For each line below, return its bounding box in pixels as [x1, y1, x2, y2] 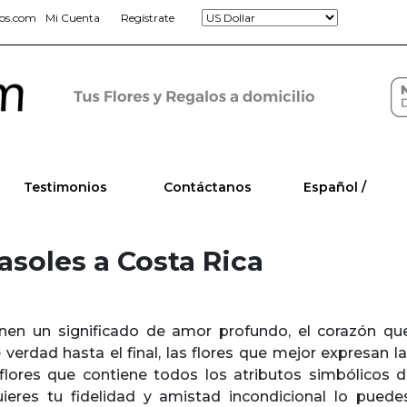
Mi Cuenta [45, 11, 100, 25]
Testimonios [24, 179, 108, 195]
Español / [303, 179, 366, 195]
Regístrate [121, 11, 174, 25]
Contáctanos [163, 179, 252, 195]
